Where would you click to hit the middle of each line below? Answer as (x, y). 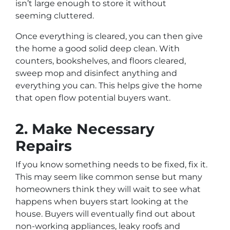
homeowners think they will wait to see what (108, 189)
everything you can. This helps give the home (109, 85)
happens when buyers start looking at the (102, 201)
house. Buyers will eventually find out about (106, 214)
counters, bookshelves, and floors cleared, (101, 61)
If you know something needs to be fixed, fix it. (111, 164)
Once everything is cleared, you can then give (109, 36)
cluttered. (74, 15)
